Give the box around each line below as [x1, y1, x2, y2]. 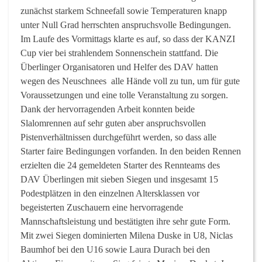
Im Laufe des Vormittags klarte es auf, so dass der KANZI [20, 33, 235, 44]
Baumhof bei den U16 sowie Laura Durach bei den [20, 244, 210, 254]
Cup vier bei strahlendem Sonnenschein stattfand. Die [20, 47, 218, 58]
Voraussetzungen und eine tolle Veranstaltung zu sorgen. [20, 89, 228, 100]
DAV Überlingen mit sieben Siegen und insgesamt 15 [20, 174, 218, 184]
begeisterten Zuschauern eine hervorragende [20, 202, 183, 212]
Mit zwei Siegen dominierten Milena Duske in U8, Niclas [20, 230, 233, 240]
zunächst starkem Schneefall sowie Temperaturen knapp [20, 5, 227, 16]
